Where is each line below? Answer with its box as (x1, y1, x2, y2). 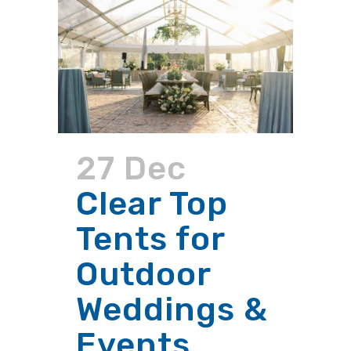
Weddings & (76, 289, 268, 329)
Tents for (76, 219, 225, 259)
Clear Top (76, 183, 228, 223)
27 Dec (76, 148, 186, 188)
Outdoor (76, 254, 211, 294)
